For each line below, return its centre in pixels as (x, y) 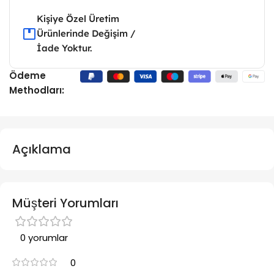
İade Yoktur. (65, 48)
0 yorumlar (44, 238)
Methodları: (37, 91)
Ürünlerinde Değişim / (86, 34)
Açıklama (42, 150)
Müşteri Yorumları (65, 203)
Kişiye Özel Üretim (78, 19)
